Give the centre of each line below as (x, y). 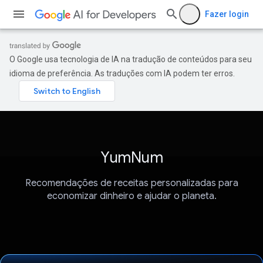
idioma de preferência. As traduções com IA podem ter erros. (122, 73)
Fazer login (227, 14)
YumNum (131, 157)
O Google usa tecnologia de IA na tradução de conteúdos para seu (131, 59)
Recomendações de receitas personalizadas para (131, 183)
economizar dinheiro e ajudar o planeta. (131, 196)
